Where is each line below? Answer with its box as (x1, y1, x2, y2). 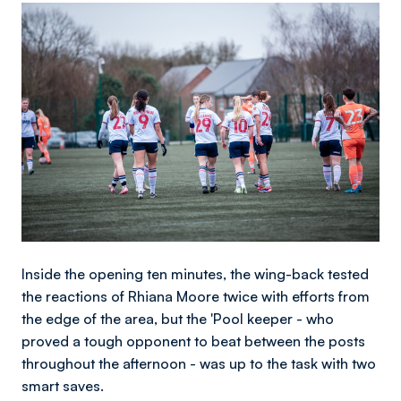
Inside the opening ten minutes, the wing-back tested (21, 264, 369, 283)
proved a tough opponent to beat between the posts (21, 331, 365, 350)
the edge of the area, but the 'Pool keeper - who (21, 309, 334, 328)
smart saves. (21, 376, 107, 395)
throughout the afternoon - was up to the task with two (21, 354, 376, 372)
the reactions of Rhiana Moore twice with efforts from (21, 286, 370, 305)
